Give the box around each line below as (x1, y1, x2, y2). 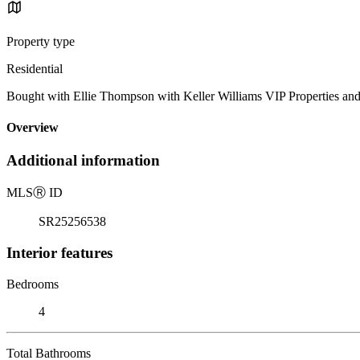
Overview (6, 121, 59, 135)
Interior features (6, 243, 112, 261)
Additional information (6, 152, 160, 170)
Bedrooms (6, 276, 59, 291)
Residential (6, 61, 63, 76)
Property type (6, 34, 75, 48)
